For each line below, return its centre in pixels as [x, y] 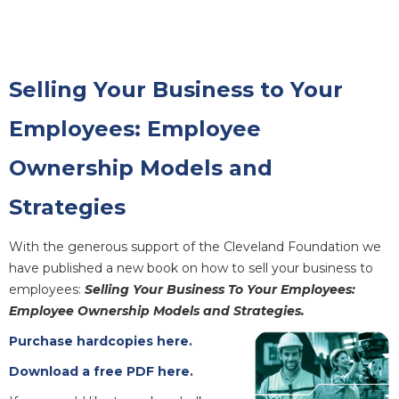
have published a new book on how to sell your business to [191, 268]
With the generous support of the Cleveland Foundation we [195, 246]
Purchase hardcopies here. [101, 341]
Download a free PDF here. [101, 371]
